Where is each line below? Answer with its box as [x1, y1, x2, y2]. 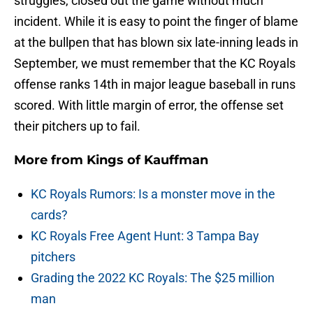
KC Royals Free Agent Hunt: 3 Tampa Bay [31, 228, 259, 244]
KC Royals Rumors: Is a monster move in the [31, 187, 275, 202]
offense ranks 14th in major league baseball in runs [14, 77, 296, 92]
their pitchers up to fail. [14, 119, 140, 134]
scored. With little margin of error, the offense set [14, 98, 284, 113]
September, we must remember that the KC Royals [14, 56, 296, 71]
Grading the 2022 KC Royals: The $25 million [31, 270, 275, 286]
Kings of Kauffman [87, 152, 208, 168]
